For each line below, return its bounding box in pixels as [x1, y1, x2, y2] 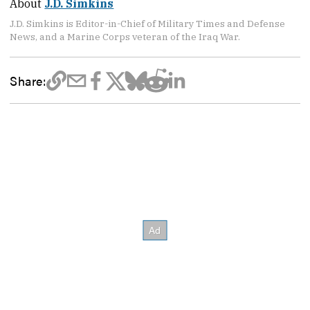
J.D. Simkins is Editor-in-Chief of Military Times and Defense [10, 17, 286, 30]
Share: [10, 71, 46, 89]
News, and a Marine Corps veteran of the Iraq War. [10, 30, 241, 43]
